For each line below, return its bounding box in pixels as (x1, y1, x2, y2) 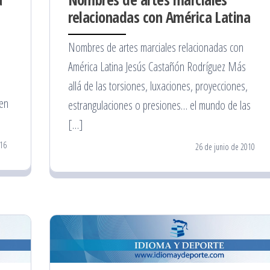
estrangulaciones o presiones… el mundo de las (67, 96, 251, 113)
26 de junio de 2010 (195, 140, 255, 152)
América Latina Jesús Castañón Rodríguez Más (67, 58, 246, 75)
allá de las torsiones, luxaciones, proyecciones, (67, 77, 248, 94)
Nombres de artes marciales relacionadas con (67, 39, 243, 55)
